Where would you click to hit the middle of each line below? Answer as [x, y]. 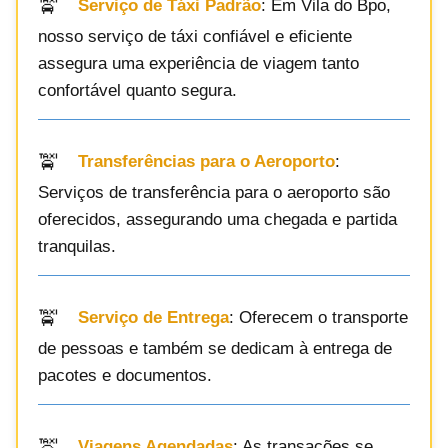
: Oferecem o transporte [318, 318]
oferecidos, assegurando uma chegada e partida [217, 219]
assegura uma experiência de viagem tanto [198, 63]
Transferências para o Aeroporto [206, 162]
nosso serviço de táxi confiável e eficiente [195, 36]
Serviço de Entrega [153, 318]
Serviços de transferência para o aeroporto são [214, 192]
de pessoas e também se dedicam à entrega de [215, 348]
